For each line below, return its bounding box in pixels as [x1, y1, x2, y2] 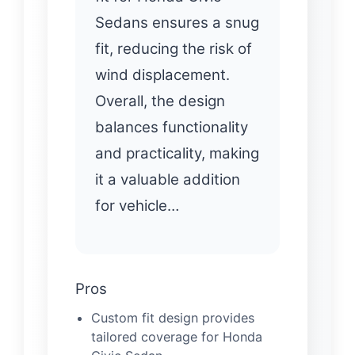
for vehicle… [95, 196, 179, 215]
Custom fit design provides [91, 309, 254, 326]
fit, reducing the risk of [95, 39, 252, 58]
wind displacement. [95, 65, 230, 84]
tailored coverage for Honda [91, 328, 262, 345]
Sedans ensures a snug [95, 13, 259, 32]
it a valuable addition [95, 170, 240, 189]
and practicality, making [95, 143, 259, 162]
